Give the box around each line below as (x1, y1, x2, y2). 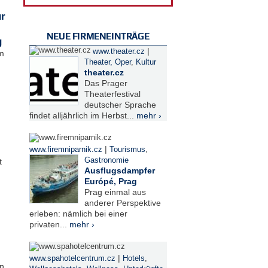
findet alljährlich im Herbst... (29, 110, 136, 120)
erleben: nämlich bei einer (29, 208, 127, 218)
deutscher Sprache (84, 99, 156, 109)
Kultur (135, 57, 156, 66)
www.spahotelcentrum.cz (29, 254, 115, 263)
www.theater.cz (92, 47, 145, 56)
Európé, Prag (84, 176, 137, 186)
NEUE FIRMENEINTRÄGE (46, 31, 150, 41)
